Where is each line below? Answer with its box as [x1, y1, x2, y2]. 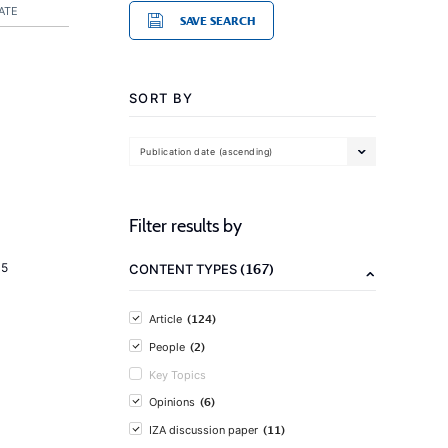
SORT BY [129, 90, 194, 106]
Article [149, 312, 182, 326]
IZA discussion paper [149, 423, 258, 437]
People [149, 340, 185, 354]
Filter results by [129, 215, 242, 237]
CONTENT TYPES [129, 261, 240, 277]
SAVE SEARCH [180, 14, 255, 27]
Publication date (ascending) [140, 145, 273, 157]
